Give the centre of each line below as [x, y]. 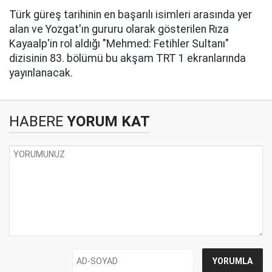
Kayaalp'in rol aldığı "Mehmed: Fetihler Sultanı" [119, 43]
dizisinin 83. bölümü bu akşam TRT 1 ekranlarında [127, 58]
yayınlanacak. [41, 73]
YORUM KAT [107, 121]
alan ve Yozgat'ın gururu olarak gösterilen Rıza [119, 29]
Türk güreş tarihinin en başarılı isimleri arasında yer [131, 14]
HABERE [36, 121]
